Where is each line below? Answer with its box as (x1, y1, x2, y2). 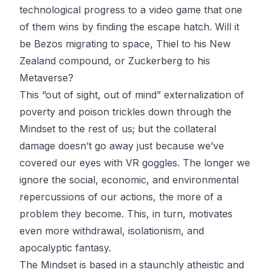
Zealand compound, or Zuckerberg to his (19, 55, 210, 67)
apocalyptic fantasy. (19, 242, 111, 254)
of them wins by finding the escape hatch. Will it (19, 21, 239, 33)
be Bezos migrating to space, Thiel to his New (19, 38, 231, 50)
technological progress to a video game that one (19, 4, 242, 16)
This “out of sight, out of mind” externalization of (19, 89, 244, 101)
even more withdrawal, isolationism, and (19, 225, 204, 237)
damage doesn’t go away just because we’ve (19, 140, 224, 152)
